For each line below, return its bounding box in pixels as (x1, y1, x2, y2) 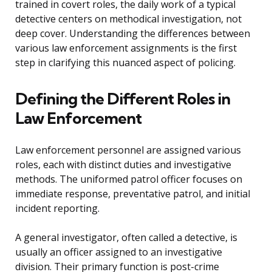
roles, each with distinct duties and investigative (15, 158, 231, 172)
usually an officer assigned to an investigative (15, 245, 222, 259)
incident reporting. (15, 202, 100, 216)
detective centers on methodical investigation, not (15, 12, 242, 26)
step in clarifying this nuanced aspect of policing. (15, 56, 236, 70)
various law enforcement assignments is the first (15, 41, 237, 55)
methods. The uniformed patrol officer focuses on (15, 172, 242, 186)
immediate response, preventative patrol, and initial (15, 187, 250, 201)
